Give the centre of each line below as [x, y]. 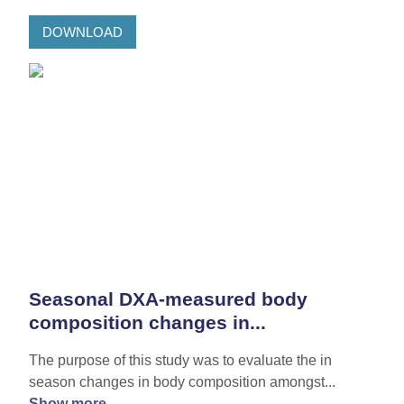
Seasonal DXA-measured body [168, 299]
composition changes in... [147, 323]
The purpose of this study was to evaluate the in [180, 361]
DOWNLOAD [83, 32]
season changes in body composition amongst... [182, 382]
